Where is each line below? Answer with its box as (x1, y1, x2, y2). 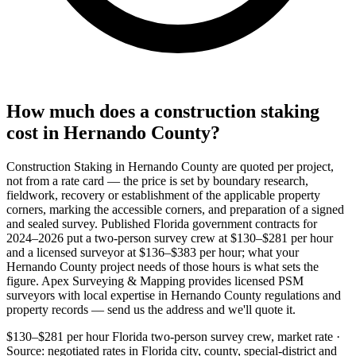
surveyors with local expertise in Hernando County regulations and (6, 288, 341, 302)
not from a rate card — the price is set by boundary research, (6, 173, 308, 188)
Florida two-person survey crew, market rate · (112, 329, 340, 343)
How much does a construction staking (6, 100, 319, 122)
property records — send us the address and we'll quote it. (6, 302, 296, 316)
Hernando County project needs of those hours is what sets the (6, 259, 319, 273)
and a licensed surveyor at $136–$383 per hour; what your (6, 245, 299, 259)
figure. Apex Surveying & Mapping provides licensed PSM (6, 273, 304, 288)
